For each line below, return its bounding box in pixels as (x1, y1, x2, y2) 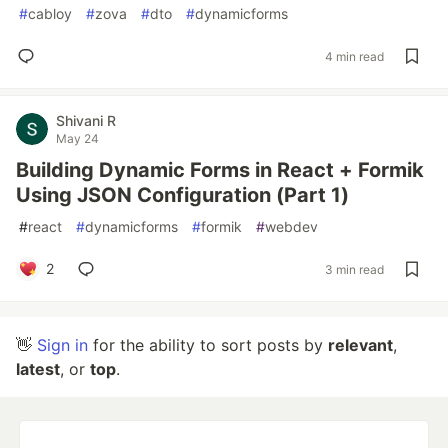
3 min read (325, 261, 384, 277)
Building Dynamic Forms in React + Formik (16, 158, 424, 182)
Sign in (37, 335, 88, 355)
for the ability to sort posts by (88, 335, 328, 355)
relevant (328, 335, 393, 355)
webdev (265, 218, 318, 235)
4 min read (325, 48, 384, 64)
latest (16, 359, 60, 379)
